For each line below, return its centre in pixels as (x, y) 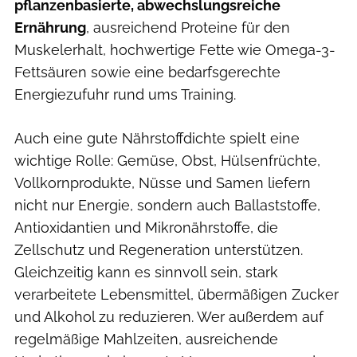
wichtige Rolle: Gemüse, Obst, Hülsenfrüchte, (167, 160)
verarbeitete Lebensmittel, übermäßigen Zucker (177, 294)
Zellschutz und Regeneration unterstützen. (159, 249)
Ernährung (50, 27)
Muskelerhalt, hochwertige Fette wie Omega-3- (175, 49)
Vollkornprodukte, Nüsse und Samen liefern (163, 182)
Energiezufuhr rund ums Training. (125, 94)
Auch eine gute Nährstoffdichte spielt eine (157, 138)
